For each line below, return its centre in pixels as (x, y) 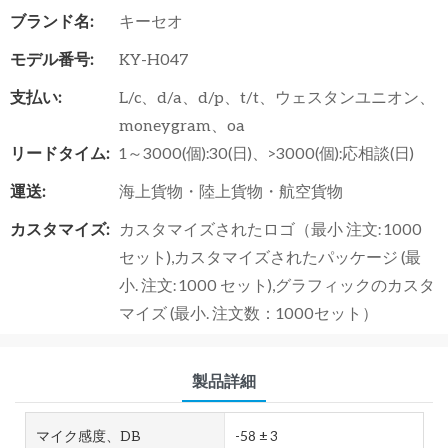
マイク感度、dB (88, 435)
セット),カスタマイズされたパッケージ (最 (270, 256)
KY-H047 (154, 58)
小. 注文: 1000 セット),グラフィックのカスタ (277, 284)
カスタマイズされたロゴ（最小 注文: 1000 (270, 228)
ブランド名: (51, 20)
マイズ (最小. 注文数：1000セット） (248, 312)
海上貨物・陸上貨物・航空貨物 (231, 190)
